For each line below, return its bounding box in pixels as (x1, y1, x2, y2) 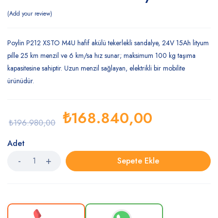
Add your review (9, 9, 50, 18)
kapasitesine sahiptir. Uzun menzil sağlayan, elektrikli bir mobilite (7, 63, 185, 73)
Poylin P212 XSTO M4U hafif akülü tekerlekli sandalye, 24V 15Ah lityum (7, 38, 209, 48)
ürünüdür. (7, 76, 34, 86)
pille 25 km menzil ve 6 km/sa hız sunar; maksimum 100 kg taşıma (7, 51, 196, 60)
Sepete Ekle (117, 155, 159, 166)
